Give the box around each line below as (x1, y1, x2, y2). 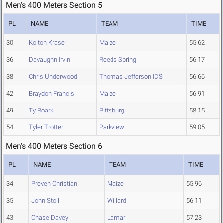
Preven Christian (31, 180, 77, 188)
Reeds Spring (99, 56, 136, 64)
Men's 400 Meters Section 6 (6, 141, 102, 151)
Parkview (99, 123, 124, 131)
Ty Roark (29, 107, 53, 114)
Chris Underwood (29, 73, 77, 81)
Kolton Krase (29, 39, 65, 47)
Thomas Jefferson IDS (99, 73, 163, 81)
